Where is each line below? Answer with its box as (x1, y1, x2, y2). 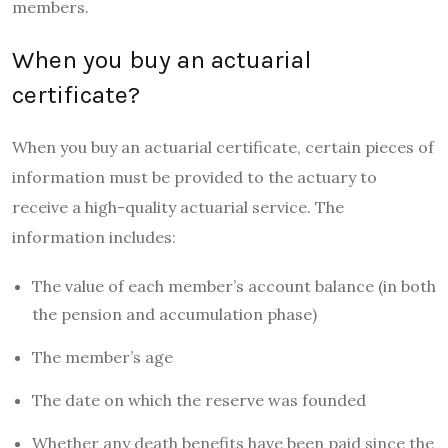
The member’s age (32, 347, 177, 368)
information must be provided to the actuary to (12, 167, 377, 188)
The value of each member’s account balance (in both (32, 276, 436, 297)
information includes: (12, 227, 176, 248)
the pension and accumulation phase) (32, 304, 317, 325)
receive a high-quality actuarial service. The (12, 197, 344, 218)
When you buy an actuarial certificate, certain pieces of (12, 137, 434, 158)
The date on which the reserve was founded (32, 390, 366, 411)
